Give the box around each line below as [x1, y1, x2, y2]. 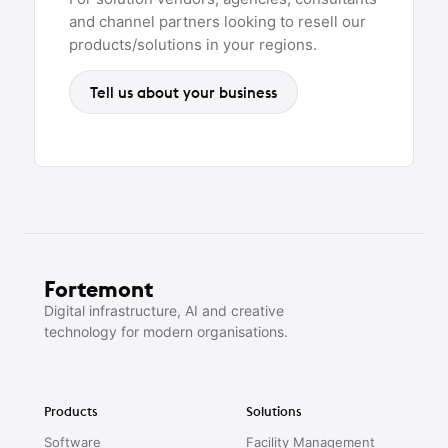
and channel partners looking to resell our [69, 11, 366, 31]
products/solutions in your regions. [69, 34, 317, 54]
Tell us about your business [90, 82, 277, 102]
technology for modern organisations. [44, 322, 288, 340]
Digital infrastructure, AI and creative [44, 301, 284, 319]
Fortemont [44, 274, 153, 303]
